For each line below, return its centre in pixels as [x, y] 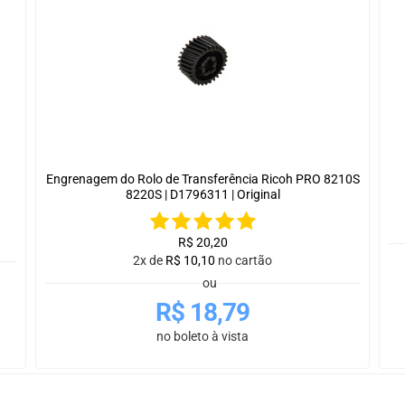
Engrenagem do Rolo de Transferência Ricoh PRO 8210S [202, 179]
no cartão [245, 261]
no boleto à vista [202, 337]
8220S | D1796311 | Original [202, 195]
